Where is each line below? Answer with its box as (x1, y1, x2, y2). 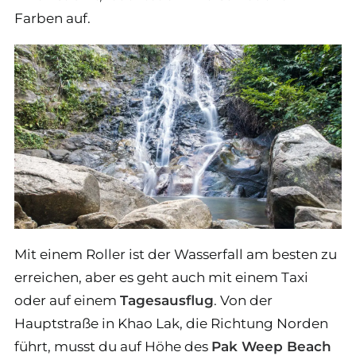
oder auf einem (14, 292, 120, 308)
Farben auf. (14, 10, 91, 26)
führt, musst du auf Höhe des (14, 338, 211, 354)
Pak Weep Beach (211, 338, 331, 354)
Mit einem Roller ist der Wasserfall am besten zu (14, 246, 337, 262)
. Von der (214, 292, 273, 308)
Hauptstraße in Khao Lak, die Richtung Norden (14, 315, 328, 331)
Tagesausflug (120, 292, 214, 308)
